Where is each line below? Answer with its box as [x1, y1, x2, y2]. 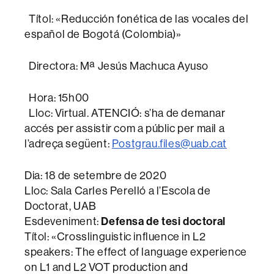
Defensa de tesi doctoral [101, 215, 226, 228]
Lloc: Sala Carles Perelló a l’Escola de [24, 185, 211, 197]
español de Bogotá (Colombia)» [24, 28, 182, 40]
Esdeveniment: [24, 215, 102, 228]
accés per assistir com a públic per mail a [24, 122, 225, 135]
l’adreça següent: [24, 138, 112, 150]
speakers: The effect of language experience [24, 246, 247, 258]
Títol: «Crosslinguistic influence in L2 [24, 231, 206, 243]
